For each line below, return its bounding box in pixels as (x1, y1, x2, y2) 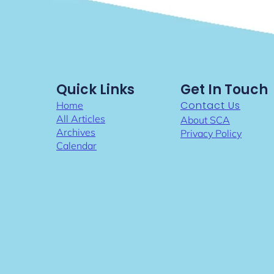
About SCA (180, 114, 230, 127)
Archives (56, 126, 96, 139)
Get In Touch (180, 80, 268, 100)
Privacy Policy (180, 127, 242, 140)
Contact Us (180, 98, 240, 113)
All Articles (56, 113, 106, 125)
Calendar (56, 139, 97, 152)
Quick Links (56, 80, 135, 100)
